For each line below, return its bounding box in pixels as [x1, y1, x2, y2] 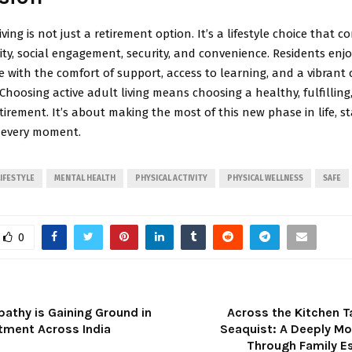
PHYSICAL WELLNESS [227, 173, 303, 183]
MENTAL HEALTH [54, 173, 115, 183]
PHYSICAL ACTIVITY [135, 173, 207, 183]
